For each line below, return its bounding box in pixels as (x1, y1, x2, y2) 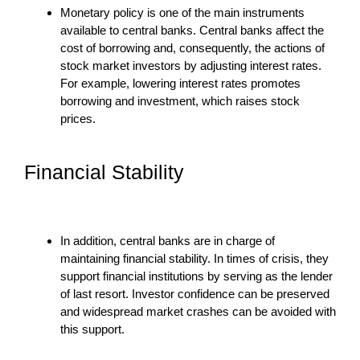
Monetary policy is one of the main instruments (60, 5, 305, 19)
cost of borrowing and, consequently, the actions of (60, 40, 325, 55)
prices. (60, 111, 96, 125)
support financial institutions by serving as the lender (60, 268, 333, 283)
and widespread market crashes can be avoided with (60, 304, 336, 318)
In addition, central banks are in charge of (60, 233, 275, 247)
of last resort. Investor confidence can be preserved (60, 286, 329, 301)
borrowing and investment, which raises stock (60, 93, 300, 108)
